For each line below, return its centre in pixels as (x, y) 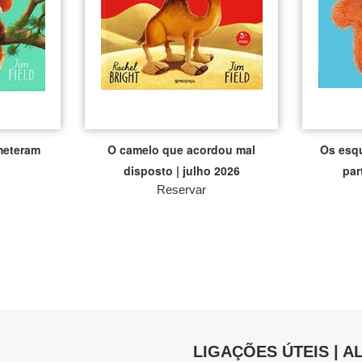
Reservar (181, 189)
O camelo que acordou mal (181, 149)
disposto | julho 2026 (181, 170)
